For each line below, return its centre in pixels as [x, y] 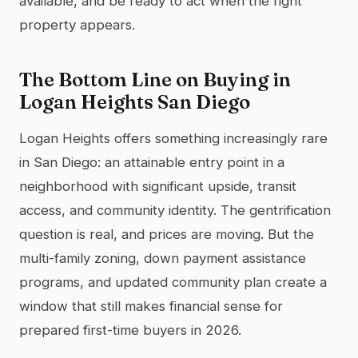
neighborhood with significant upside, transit [158, 186]
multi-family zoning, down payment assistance [163, 258]
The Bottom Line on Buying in [155, 79]
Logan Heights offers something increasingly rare [173, 138]
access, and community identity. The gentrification [175, 210]
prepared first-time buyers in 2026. [130, 330]
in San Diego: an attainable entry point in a [152, 162]
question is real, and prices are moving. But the [167, 234]
